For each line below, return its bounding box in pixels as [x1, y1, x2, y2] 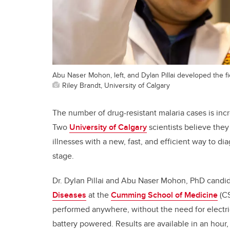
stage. [52, 150, 74, 162]
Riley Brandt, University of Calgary [62, 80, 170, 91]
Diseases [52, 189, 86, 201]
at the [86, 189, 111, 201]
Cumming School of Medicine [111, 189, 218, 201]
